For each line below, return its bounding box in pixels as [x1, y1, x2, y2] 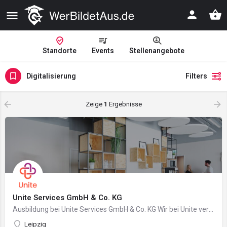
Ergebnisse [107, 100, 142, 108]
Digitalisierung [26, 71, 76, 80]
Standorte [43, 47, 77, 55]
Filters [185, 72, 207, 80]
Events [92, 47, 114, 55]
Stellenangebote [129, 47, 184, 55]
